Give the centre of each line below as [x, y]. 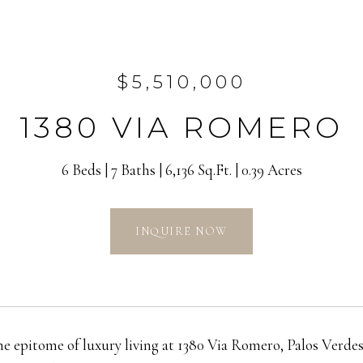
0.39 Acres [271, 170]
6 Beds [81, 170]
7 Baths [133, 170]
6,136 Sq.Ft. [198, 170]
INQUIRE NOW [181, 231]
